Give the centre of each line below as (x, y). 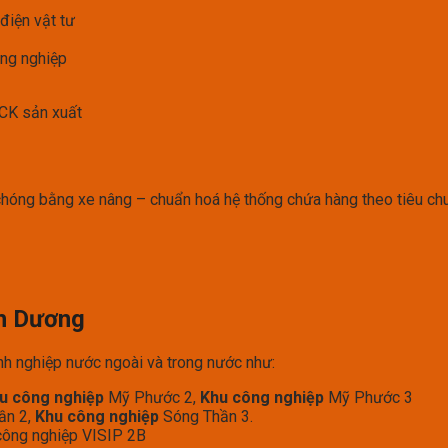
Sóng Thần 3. (206, 416)
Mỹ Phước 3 (368, 397)
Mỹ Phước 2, (152, 397)
